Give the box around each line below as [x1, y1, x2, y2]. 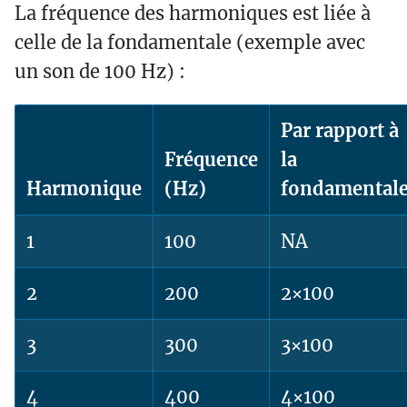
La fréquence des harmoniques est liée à [15, 2, 371, 25]
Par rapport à [281, 119, 399, 143]
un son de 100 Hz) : [15, 60, 185, 84]
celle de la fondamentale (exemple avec [15, 31, 365, 55]
